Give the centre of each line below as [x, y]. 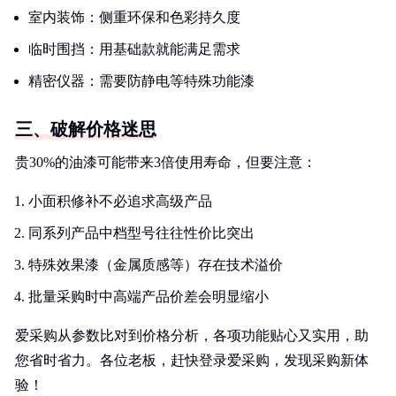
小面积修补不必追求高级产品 [120, 201]
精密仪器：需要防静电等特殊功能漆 [141, 81]
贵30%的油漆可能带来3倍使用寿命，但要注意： [166, 162]
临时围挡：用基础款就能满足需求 [134, 49]
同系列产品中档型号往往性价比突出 [141, 233]
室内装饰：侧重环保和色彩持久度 [134, 17]
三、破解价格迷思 [86, 129]
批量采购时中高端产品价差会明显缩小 [148, 297]
